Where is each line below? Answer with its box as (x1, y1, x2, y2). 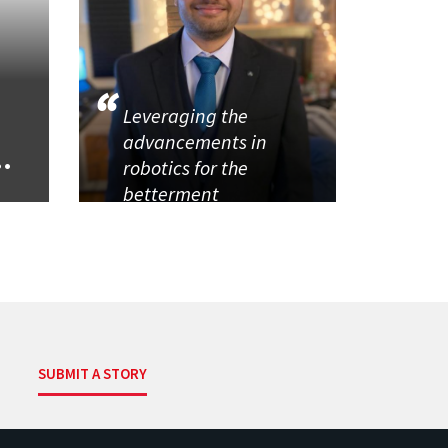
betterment (122, 181, 223, 207)
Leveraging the (122, 103, 248, 129)
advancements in (122, 129, 267, 155)
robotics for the (122, 155, 248, 181)
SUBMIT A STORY (38, 363, 148, 383)
